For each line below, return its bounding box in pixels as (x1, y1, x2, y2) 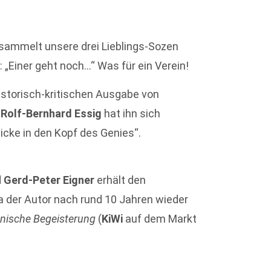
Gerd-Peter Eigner (4, 174, 95, 187)
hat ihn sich (102, 106, 161, 120)
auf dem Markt (123, 212, 197, 226)
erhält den (94, 174, 146, 187)
